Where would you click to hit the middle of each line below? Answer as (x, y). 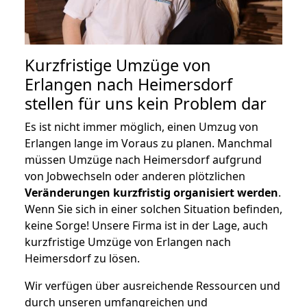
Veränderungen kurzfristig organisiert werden (151, 192)
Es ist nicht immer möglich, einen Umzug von (142, 126)
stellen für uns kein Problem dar (146, 103)
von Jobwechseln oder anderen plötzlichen (135, 176)
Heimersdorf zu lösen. (82, 258)
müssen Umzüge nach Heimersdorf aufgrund (143, 159)
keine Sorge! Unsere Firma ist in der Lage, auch (146, 225)
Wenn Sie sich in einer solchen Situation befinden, (153, 209)
